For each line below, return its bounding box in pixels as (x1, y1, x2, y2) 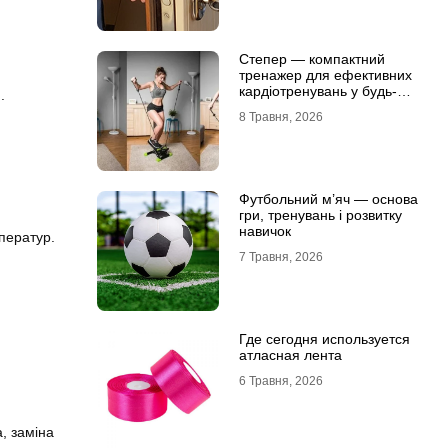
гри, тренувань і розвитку (238, 207, 402, 223)
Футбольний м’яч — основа (238, 191, 418, 207)
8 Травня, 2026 (238, 110, 323, 124)
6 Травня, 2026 (238, 374, 323, 388)
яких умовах (238, 99, 319, 115)
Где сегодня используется (238, 331, 410, 347)
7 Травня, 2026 (238, 250, 323, 264)
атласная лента (238, 347, 342, 363)
